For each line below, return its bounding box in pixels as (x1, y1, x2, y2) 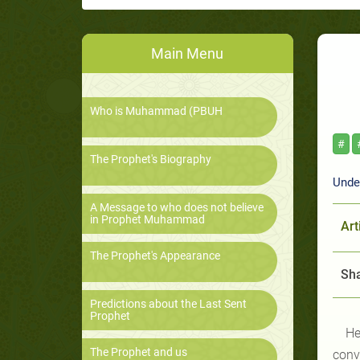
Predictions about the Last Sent (90, 297, 247, 311)
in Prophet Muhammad (90, 213, 205, 227)
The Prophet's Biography (90, 153, 211, 166)
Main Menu (151, 45, 224, 63)
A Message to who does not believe (90, 201, 264, 215)
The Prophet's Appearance (90, 249, 220, 263)
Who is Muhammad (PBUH (90, 104, 223, 118)
